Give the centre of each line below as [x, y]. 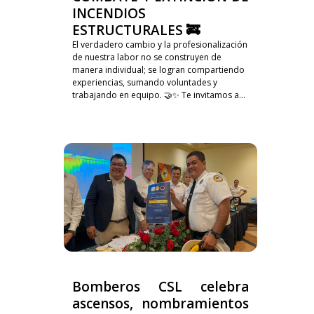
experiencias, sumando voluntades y [144, 82]
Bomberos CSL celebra [161, 287]
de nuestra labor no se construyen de [146, 57]
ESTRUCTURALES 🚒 [136, 30]
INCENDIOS [109, 13]
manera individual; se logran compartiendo [158, 69]
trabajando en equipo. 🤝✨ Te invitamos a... [158, 95]
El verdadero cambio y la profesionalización [159, 44]
